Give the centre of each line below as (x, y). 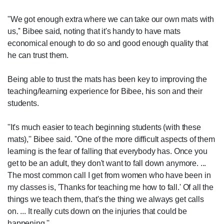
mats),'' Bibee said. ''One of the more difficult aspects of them (111, 139)
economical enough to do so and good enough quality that (108, 43)
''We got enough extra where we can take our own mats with (111, 19)
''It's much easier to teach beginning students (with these (104, 127)
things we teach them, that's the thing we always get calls (106, 199)
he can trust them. (38, 55)
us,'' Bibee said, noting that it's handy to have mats (94, 31)
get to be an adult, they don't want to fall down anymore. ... (107, 163)
